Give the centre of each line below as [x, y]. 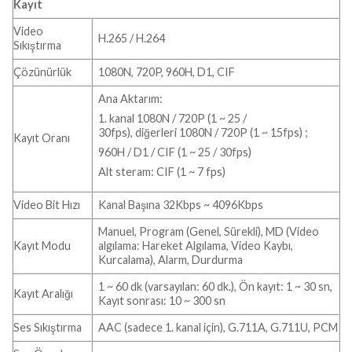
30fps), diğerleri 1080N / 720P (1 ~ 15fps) [202, 132]
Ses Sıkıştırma [48, 327]
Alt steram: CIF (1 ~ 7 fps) [162, 172]
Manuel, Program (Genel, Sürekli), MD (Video [209, 231]
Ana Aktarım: [132, 98]
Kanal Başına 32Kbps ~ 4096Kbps [181, 204]
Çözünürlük [42, 71]
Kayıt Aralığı [43, 293]
